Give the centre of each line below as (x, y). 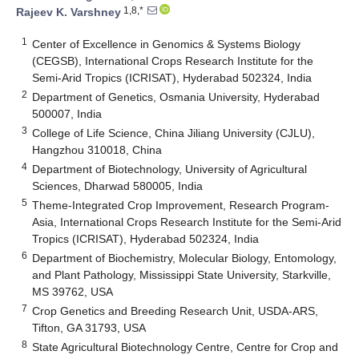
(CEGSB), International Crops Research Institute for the (173, 61)
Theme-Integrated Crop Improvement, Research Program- (181, 205)
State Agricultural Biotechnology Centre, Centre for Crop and (186, 347)
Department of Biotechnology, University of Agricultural (170, 169)
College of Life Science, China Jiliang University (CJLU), (174, 133)
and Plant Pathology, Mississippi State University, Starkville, (182, 274)
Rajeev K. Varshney (69, 12)
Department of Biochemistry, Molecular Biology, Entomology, (185, 258)
